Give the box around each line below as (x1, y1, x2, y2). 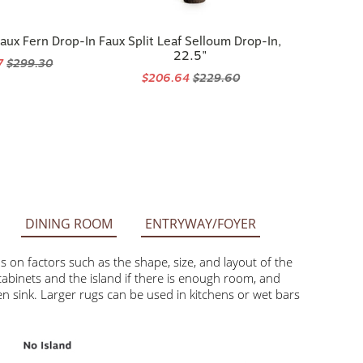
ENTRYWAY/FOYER (144, 215, 256, 233)
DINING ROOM (24, 215, 113, 233)
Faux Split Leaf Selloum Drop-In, (99, 34, 283, 49)
